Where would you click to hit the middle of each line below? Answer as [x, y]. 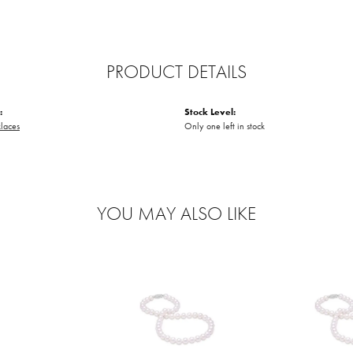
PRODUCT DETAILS [176, 71]
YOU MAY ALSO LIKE [176, 213]
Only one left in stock [225, 126]
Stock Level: [210, 112]
